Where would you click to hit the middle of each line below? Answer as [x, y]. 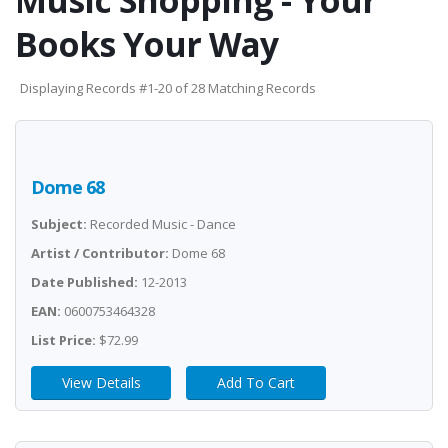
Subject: [59, 224]
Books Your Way [146, 44]
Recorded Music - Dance [161, 224]
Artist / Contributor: [100, 253]
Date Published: [84, 282]
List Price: [63, 340]
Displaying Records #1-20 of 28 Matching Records [168, 88]
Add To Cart [256, 382]
